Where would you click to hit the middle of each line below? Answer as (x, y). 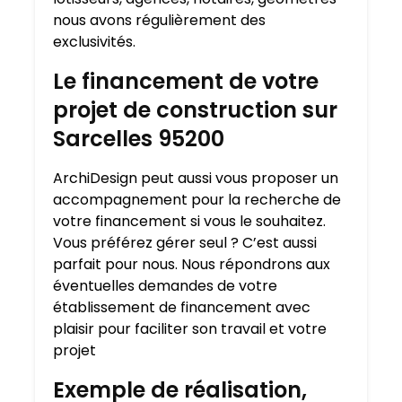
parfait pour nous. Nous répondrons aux (192, 265)
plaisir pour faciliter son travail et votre (190, 329)
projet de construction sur (195, 110)
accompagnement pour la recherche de (197, 200)
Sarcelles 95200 (139, 139)
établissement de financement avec (182, 308)
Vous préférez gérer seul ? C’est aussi (185, 243)
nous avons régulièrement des (159, 21)
